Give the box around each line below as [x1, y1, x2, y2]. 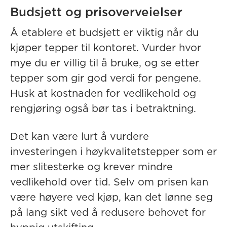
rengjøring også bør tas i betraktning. [10, 104, 196, 114]
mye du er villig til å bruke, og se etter [10, 58, 199, 68]
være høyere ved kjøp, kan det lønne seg [10, 193, 213, 203]
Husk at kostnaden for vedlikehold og [10, 89, 196, 99]
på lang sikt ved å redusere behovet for [10, 208, 206, 218]
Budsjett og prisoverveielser [10, 7, 182, 19]
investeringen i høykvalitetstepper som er [10, 147, 217, 157]
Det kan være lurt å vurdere [10, 132, 149, 142]
